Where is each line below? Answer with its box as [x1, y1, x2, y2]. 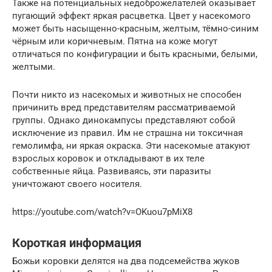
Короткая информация [12, 236, 141, 250]
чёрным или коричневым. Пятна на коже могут [12, 36, 217, 47]
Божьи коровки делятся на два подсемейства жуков [12, 256, 240, 267]
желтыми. [12, 61, 55, 73]
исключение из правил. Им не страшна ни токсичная [12, 127, 243, 139]
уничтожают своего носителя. [12, 178, 142, 190]
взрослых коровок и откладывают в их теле [12, 153, 205, 165]
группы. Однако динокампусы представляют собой [12, 115, 236, 126]
